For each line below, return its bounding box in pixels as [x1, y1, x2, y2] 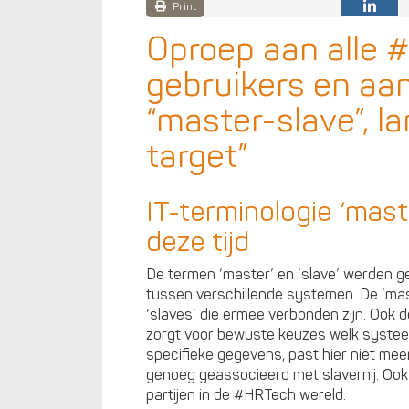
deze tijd [146, 225, 249, 260]
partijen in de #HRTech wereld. [146, 386, 346, 405]
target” [146, 136, 248, 178]
